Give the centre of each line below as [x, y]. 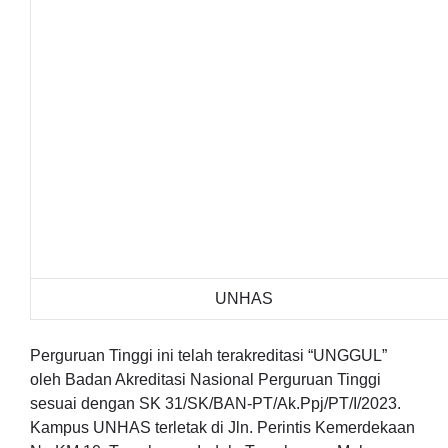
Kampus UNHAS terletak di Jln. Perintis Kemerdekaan [222, 427]
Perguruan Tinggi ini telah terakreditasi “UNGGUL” [208, 355]
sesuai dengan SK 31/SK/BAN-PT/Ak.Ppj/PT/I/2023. [215, 403]
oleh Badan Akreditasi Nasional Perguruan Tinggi [205, 379]
